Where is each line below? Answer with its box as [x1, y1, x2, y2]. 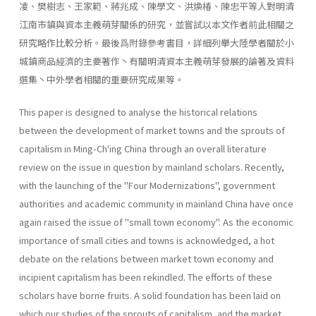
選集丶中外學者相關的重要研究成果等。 [19, 72, 184, 86]
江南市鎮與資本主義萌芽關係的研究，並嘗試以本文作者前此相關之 [19, 17, 294, 31]
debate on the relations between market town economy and [19, 251, 274, 265]
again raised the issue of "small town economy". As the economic [19, 214, 293, 229]
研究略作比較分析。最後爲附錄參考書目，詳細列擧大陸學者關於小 [19, 35, 294, 49]
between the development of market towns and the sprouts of [19, 123, 285, 137]
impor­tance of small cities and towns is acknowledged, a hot [19, 233, 274, 247]
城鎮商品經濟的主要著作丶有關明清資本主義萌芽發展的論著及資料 [19, 54, 294, 68]
